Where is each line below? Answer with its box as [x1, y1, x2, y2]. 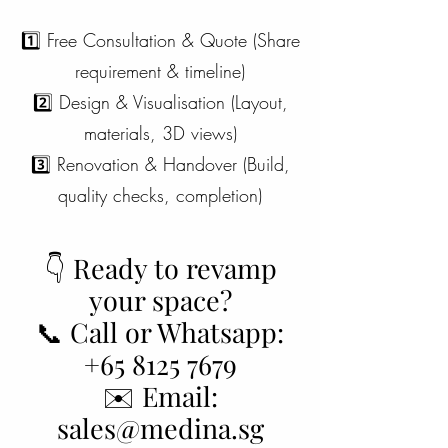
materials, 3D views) [83, 121, 237, 145]
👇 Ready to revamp [43, 250, 277, 286]
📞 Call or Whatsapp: [36, 314, 284, 350]
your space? [88, 282, 232, 318]
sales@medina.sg [56, 410, 264, 446]
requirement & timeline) [75, 59, 245, 83]
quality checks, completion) [58, 183, 262, 207]
